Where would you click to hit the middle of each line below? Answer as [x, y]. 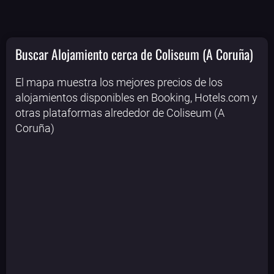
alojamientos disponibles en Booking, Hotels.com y [136, 98]
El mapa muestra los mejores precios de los [119, 83]
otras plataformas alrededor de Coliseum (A [120, 113]
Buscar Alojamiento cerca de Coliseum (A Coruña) [134, 54]
